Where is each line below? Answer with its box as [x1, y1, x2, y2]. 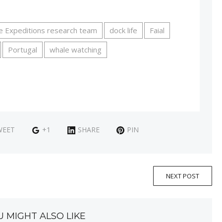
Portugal [8, 45, 38, 55]
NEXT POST [166, 171, 199, 180]
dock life [110, 25, 138, 36]
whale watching [50, 45, 102, 55]
